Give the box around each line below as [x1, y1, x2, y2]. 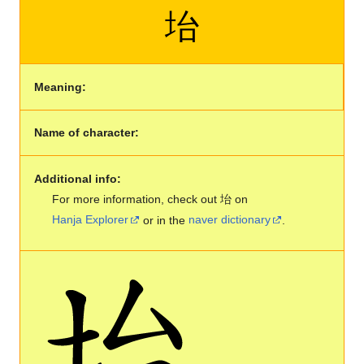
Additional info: [33, 171, 121, 185]
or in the [140, 213, 189, 227]
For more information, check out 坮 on [52, 192, 249, 206]
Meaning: [33, 80, 86, 93]
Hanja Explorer [52, 213, 129, 227]
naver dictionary [188, 213, 271, 227]
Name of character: [33, 126, 139, 140]
